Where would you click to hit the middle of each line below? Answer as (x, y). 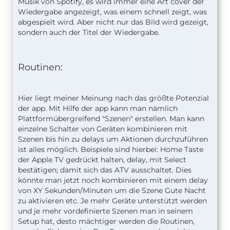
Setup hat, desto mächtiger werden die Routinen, (106, 221)
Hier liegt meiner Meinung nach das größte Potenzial (113, 98)
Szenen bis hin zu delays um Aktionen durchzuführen (113, 139)
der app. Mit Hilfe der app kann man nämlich (98, 108)
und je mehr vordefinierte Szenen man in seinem (106, 211)
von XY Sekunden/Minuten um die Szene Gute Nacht (112, 190)
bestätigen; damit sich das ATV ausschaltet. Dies (105, 170)
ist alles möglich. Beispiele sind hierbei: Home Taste (111, 149)
